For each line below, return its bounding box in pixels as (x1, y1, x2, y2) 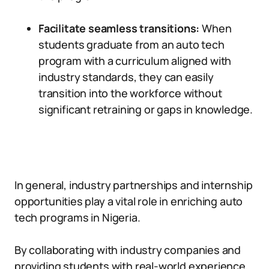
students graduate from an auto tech (38, 37, 225, 52)
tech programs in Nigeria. (14, 210, 141, 225)
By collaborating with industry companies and (14, 243, 241, 257)
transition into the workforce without (38, 86, 222, 100)
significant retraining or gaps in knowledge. (38, 102, 253, 116)
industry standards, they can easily (38, 70, 214, 84)
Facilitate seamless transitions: (38, 21, 200, 35)
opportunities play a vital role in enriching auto (14, 194, 243, 208)
